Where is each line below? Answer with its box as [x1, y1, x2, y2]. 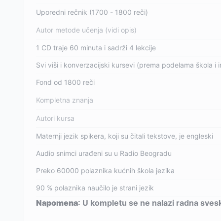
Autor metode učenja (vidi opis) [36, 26, 137, 34]
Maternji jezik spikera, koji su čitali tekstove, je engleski [36, 132, 213, 140]
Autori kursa [36, 114, 74, 122]
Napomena [36, 198, 78, 208]
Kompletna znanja [36, 96, 93, 104]
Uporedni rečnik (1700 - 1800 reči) [36, 8, 148, 16]
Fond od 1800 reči [36, 78, 95, 86]
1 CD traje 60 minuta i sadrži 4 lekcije [36, 43, 156, 52]
